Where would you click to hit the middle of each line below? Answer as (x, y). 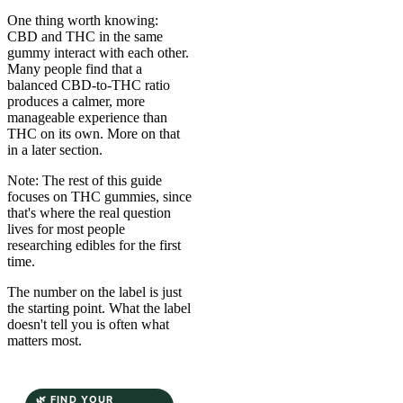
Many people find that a (75, 68)
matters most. (45, 340)
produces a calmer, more (76, 101)
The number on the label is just (94, 291)
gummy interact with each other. (98, 52)
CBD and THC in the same (85, 36)
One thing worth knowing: (83, 20)
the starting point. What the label (99, 308)
